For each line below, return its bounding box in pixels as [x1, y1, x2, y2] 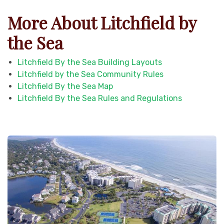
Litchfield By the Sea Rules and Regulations [17, 93, 182, 103]
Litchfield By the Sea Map [17, 81, 113, 91]
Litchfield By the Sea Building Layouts [17, 57, 162, 67]
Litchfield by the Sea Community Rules [17, 69, 163, 79]
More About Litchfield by [7, 10, 196, 34]
